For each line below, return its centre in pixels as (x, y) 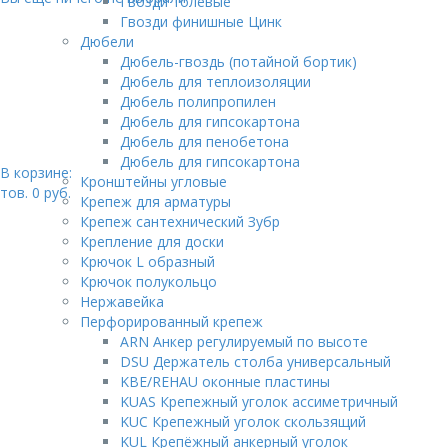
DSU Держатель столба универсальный (255, 361)
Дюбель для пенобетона (204, 141)
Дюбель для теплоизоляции (215, 81)
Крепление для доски (152, 241)
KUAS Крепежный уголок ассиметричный (259, 401)
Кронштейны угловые (153, 181)
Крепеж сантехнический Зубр (180, 221)
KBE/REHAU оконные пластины (225, 381)
